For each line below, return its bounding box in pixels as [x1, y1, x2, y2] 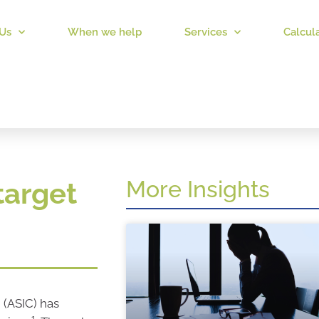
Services [184, 26, 227, 38]
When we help [67, 26, 142, 38]
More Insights [125, 176, 270, 202]
